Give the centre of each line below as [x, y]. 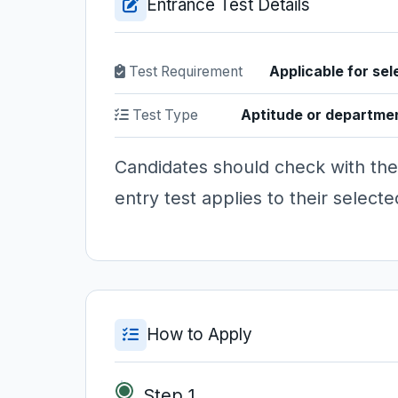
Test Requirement [184, 72]
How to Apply [199, 334]
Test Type [163, 115]
